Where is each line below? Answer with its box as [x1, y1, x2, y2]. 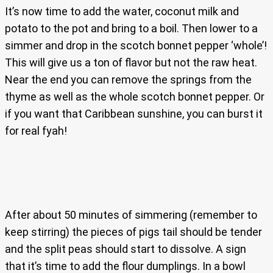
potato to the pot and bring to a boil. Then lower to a [5, 22, 258, 35]
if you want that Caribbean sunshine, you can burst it [5, 107, 263, 121]
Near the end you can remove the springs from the [5, 73, 252, 87]
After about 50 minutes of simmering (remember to [5, 208, 257, 222]
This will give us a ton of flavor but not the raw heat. [5, 56, 257, 69]
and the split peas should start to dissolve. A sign [5, 243, 246, 256]
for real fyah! [5, 124, 67, 138]
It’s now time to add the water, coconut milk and [5, 5, 239, 18]
